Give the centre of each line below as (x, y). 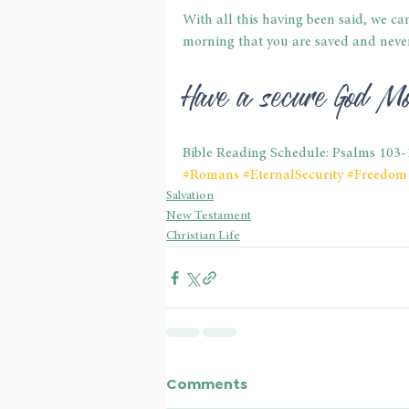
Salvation (190, 197)
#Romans (211, 176)
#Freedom (377, 176)
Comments (207, 383)
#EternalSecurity (293, 176)
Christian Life (203, 237)
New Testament (209, 217)
